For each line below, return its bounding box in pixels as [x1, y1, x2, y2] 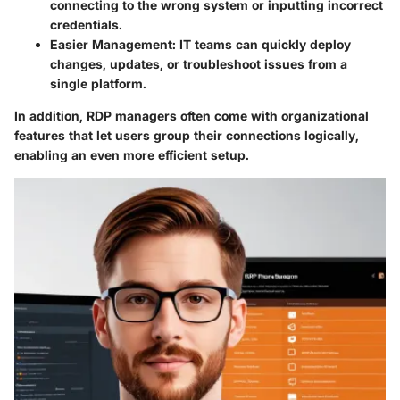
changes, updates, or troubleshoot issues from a [50, 56, 347, 72]
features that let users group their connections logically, [14, 128, 359, 144]
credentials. [50, 17, 122, 33]
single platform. [50, 76, 146, 92]
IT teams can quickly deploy [176, 37, 351, 53]
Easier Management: [50, 37, 176, 53]
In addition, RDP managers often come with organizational [14, 108, 369, 124]
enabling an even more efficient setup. [14, 147, 249, 163]
